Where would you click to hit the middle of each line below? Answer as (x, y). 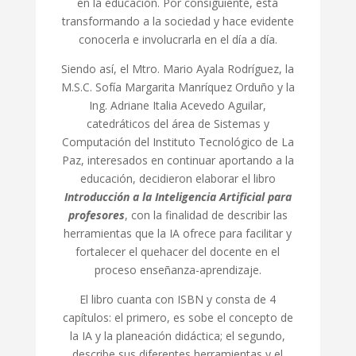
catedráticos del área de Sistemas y (178, 124)
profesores (96, 215)
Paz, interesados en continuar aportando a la (178, 160)
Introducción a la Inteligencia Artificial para (178, 197)
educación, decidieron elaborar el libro (178, 178)
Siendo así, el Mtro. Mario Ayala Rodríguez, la (178, 69)
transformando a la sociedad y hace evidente (178, 21)
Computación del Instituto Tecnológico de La (178, 142)
